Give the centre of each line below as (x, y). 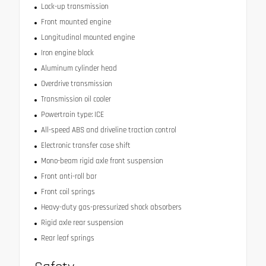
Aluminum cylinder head (79, 69)
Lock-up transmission (75, 7)
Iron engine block (67, 53)
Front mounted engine (76, 22)
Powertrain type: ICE (72, 115)
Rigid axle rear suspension (82, 223)
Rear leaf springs (67, 238)
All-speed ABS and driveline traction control (108, 130)
